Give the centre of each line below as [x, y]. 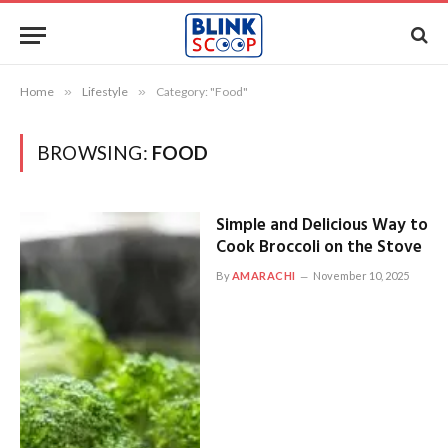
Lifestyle [105, 91]
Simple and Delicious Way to [321, 225]
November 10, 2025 [360, 275]
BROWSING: [94, 152]
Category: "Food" [202, 91]
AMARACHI [263, 275]
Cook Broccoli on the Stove [318, 247]
